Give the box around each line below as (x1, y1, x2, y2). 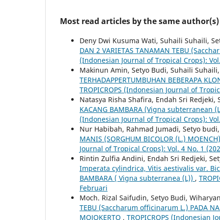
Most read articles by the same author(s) (60, 15, 219, 27)
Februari (80, 183, 108, 192)
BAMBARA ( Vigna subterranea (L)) (80, 173, 195, 183)
